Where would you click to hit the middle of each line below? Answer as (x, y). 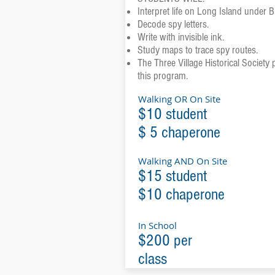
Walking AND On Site (182, 161)
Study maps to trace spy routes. (197, 50)
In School (157, 225)
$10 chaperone (181, 195)
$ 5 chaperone (179, 133)
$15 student (172, 176)
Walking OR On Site (179, 99)
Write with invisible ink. (180, 37)
